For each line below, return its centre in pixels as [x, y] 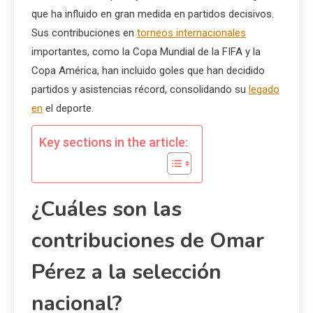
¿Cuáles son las [107, 210]
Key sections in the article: [114, 143]
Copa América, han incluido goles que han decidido [148, 71]
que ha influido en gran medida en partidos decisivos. [153, 14]
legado [264, 90]
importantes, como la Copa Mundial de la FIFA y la [146, 52]
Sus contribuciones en [84, 33]
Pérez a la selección [126, 272]
